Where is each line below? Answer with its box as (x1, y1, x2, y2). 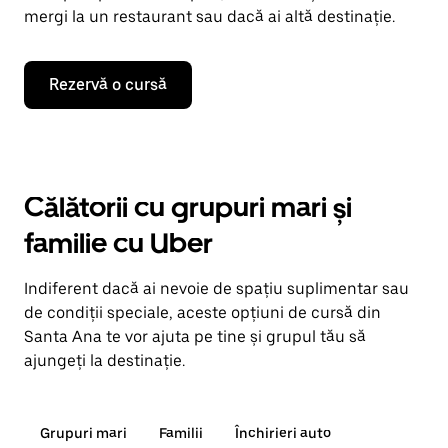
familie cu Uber (24, 226, 213, 260)
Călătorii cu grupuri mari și (24, 190, 352, 224)
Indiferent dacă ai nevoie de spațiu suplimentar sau (24, 279, 409, 298)
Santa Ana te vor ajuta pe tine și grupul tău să (24, 327, 366, 346)
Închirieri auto (235, 425, 331, 441)
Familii (159, 425, 203, 441)
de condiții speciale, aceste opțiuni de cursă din (24, 303, 381, 322)
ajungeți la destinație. (24, 351, 185, 370)
